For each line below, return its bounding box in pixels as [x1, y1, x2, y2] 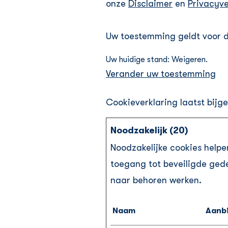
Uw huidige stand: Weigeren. [106, 55, 210, 64]
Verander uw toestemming [106, 69, 216, 79]
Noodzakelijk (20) [110, 125, 188, 135]
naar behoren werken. [110, 175, 202, 185]
